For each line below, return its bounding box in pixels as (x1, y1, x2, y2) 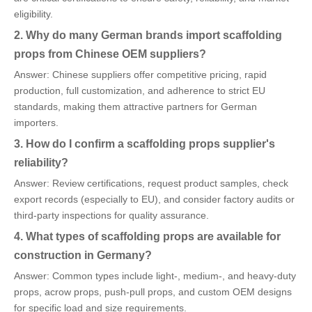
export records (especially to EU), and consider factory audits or (14, 194, 295, 205)
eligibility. (14, 8, 53, 20)
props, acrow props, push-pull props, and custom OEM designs (14, 286, 292, 298)
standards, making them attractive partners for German (14, 101, 257, 113)
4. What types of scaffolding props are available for (14, 230, 281, 243)
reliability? (14, 156, 68, 169)
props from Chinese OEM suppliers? (14, 47, 206, 61)
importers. (14, 117, 58, 129)
